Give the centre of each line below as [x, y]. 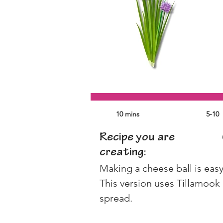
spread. [117, 198]
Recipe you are [137, 138]
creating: [123, 153]
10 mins [128, 114]
